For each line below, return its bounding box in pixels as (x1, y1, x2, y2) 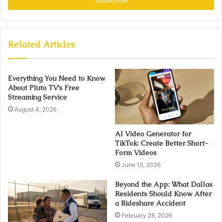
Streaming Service (8, 92, 67, 102)
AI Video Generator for (115, 129, 191, 139)
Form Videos (115, 148, 157, 158)
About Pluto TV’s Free (8, 83, 79, 92)
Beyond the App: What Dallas (115, 180, 213, 189)
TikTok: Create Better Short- (115, 139, 208, 148)
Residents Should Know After (115, 189, 212, 199)
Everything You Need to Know (8, 73, 105, 83)
